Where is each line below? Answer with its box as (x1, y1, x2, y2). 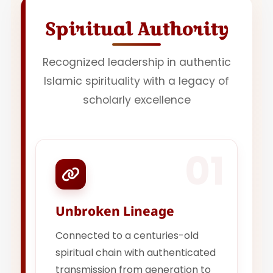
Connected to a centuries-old (55, 229, 199, 243)
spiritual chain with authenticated (55, 246, 216, 260)
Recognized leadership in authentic (42, 55, 231, 70)
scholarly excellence (82, 93, 191, 108)
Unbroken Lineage (55, 202, 175, 220)
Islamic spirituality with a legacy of (44, 74, 229, 89)
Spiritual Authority (44, 16, 229, 42)
